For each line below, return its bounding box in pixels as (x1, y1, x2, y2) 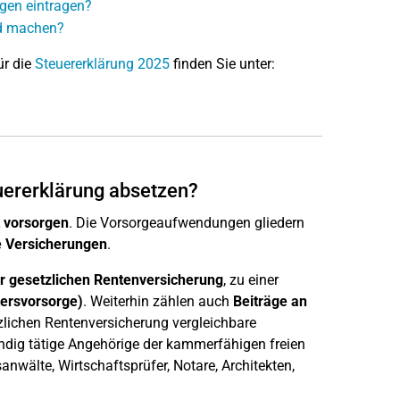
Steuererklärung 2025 (34, 55, 170, 72)
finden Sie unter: (169, 55, 275, 72)
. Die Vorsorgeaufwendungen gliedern (68, 214, 304, 231)
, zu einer (222, 271, 279, 288)
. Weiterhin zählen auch (82, 293, 233, 310)
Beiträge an (232, 293, 307, 310)
